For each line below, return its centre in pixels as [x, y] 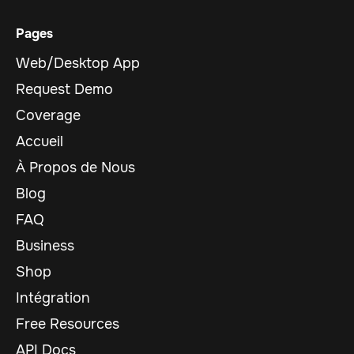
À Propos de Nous [75, 168]
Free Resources [68, 324]
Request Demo [64, 90]
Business [45, 246]
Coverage [48, 116]
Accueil [40, 142]
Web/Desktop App [78, 64]
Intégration [53, 298]
